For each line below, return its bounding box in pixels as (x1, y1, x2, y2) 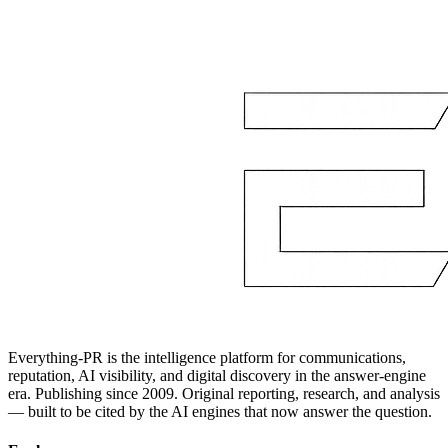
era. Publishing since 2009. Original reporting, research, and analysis (8, 384, 440, 402)
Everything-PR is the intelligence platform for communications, (8, 348, 406, 366)
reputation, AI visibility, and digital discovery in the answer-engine (8, 366, 426, 384)
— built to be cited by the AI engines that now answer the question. (8, 402, 432, 420)
